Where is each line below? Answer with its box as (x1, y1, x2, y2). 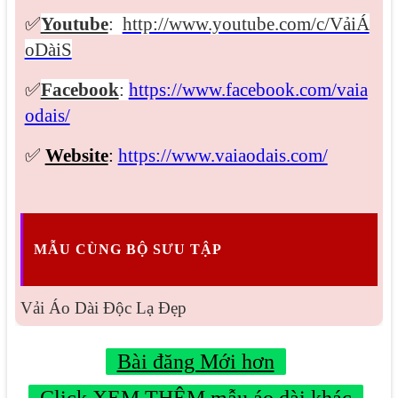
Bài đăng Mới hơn (116, 350, 275, 374)
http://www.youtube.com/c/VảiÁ (122, 12, 370, 35)
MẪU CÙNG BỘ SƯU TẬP (33, 241, 222, 257)
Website (44, 144, 108, 166)
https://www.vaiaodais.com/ (117, 144, 328, 166)
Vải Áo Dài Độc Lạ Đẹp (20, 298, 187, 318)
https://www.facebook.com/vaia (128, 78, 368, 100)
